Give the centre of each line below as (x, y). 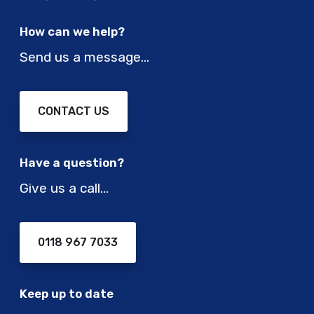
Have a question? (72, 163)
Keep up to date (67, 294)
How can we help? (72, 32)
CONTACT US (74, 111)
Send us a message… (84, 57)
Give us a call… (64, 189)
